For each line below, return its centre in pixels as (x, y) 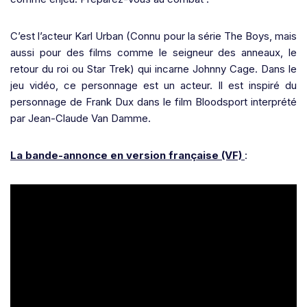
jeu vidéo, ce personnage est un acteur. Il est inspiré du (153, 85)
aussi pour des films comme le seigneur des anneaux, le (153, 52)
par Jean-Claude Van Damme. (81, 118)
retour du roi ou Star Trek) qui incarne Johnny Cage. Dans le (153, 69)
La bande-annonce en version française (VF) (126, 155)
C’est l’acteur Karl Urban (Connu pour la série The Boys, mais (153, 36)
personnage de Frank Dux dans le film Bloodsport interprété (153, 102)
